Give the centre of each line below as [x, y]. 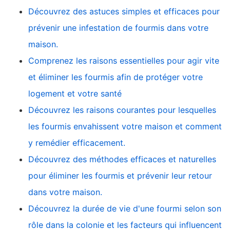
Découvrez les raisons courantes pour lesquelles [122, 110]
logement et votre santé [75, 93]
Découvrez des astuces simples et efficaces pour [124, 11]
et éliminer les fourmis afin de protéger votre [116, 77]
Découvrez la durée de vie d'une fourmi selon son [125, 208]
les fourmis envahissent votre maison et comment [125, 126]
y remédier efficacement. [77, 142]
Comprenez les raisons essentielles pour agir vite [124, 60]
